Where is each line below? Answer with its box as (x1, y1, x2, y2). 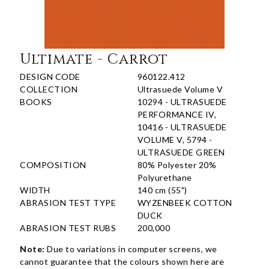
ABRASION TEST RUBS (20, 223, 116, 234)
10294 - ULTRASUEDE (137, 97, 227, 107)
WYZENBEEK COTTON (137, 198, 232, 208)
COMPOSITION (20, 160, 86, 171)
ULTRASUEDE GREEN (137, 147, 225, 158)
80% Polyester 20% (137, 160, 217, 171)
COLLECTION (20, 84, 78, 95)
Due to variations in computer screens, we (44, 244, 217, 255)
